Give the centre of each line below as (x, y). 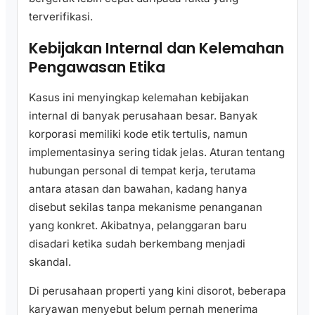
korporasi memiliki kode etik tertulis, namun (138, 134)
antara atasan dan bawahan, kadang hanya (138, 189)
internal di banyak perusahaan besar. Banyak (143, 116)
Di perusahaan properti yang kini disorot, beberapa (157, 291)
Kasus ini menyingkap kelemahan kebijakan (139, 98)
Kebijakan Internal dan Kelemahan (156, 48)
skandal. (50, 262)
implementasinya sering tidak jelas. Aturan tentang (157, 153)
